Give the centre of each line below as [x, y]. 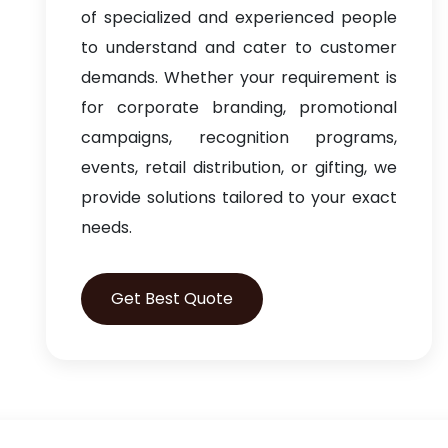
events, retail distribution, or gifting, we [239, 167]
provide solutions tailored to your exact [239, 197]
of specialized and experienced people [239, 17]
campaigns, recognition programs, [239, 137]
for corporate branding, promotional [239, 107]
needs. [106, 227]
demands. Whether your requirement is [239, 77]
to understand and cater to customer [239, 47]
